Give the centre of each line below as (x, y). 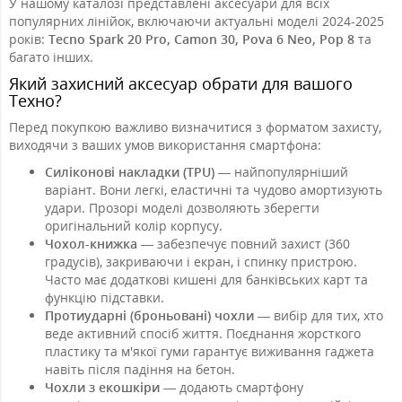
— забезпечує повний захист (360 (244, 243)
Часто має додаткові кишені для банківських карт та (206, 279)
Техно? (35, 100)
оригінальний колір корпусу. (134, 225)
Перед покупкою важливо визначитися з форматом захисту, (195, 127)
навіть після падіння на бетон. (140, 369)
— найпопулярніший (281, 171)
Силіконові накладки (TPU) (130, 171)
